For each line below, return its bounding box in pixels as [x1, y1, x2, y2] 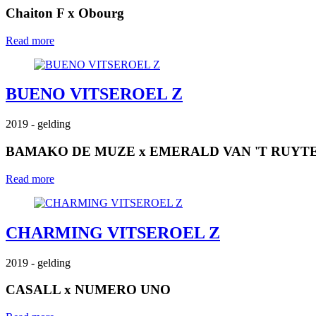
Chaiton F [6, 5, 64, 20]
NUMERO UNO [75, 282, 171, 298]
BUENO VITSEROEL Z [6, 85, 183, 104]
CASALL [6, 282, 61, 298]
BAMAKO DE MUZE [6, 144, 135, 159]
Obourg [78, 5, 124, 20]
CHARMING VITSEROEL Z [6, 223, 220, 242]
